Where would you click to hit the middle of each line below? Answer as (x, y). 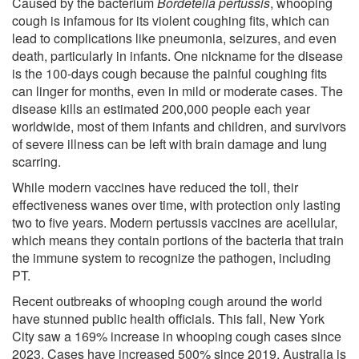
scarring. (36, 161)
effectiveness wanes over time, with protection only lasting (176, 204)
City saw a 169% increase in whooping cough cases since (177, 336)
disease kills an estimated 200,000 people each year (161, 108)
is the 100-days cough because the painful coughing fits (169, 73)
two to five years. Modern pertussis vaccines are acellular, (175, 222)
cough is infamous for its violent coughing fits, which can (171, 20)
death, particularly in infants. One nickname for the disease (177, 55)
